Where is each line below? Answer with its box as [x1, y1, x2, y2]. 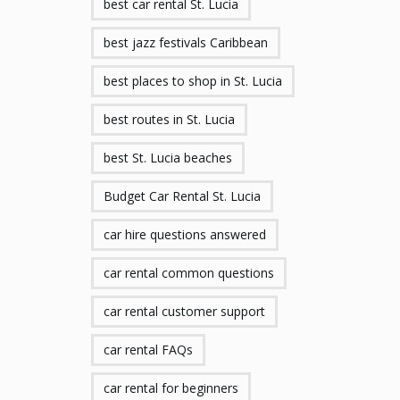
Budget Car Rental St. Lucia [104, 187, 261, 204]
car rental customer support [104, 303, 265, 320]
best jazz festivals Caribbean [104, 34, 268, 51]
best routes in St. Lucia [104, 111, 235, 128]
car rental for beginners [104, 379, 238, 396]
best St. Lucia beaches [104, 149, 232, 166]
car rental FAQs [104, 341, 193, 358]
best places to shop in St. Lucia [104, 72, 282, 89]
